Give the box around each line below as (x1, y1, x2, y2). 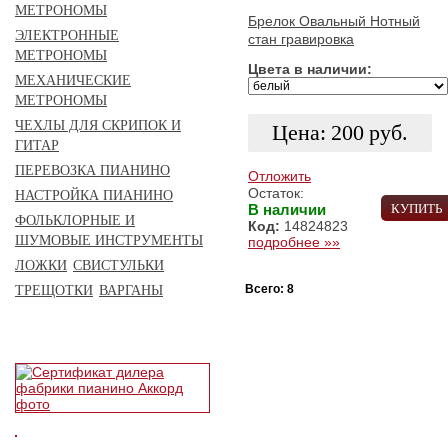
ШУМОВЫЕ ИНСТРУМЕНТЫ (15, 233, 203, 248)
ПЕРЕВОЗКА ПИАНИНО (15, 163, 170, 178)
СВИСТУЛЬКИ (73, 258, 164, 273)
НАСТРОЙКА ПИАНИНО (15, 188, 173, 203)
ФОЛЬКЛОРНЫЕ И (15, 213, 135, 228)
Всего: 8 (245, 281, 294, 296)
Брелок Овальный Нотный (248, 12, 420, 29)
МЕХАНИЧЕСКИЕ (15, 73, 131, 88)
